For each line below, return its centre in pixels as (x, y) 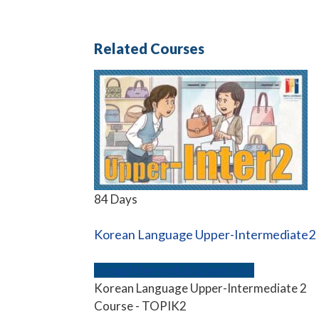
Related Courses (149, 48)
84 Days (116, 199)
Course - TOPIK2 (140, 305)
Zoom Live (226, 270)
